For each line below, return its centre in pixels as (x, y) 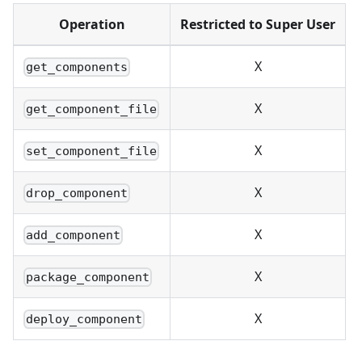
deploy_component (84, 320)
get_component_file (92, 109)
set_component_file (92, 152)
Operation (92, 25)
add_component (74, 236)
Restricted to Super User (258, 25)
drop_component (77, 194)
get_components (77, 67)
